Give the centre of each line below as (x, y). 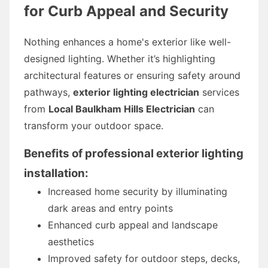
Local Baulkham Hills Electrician (122, 109)
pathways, (48, 92)
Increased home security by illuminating (138, 191)
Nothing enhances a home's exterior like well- (127, 42)
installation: (56, 173)
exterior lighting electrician (136, 92)
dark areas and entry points (110, 208)
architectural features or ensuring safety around (132, 75)
